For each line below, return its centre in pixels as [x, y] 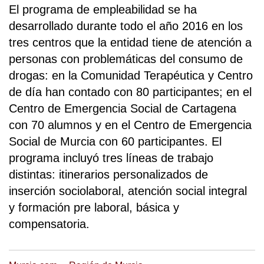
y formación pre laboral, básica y [94, 208]
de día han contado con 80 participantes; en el [130, 92]
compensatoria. [49, 224]
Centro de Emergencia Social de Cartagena [123, 109]
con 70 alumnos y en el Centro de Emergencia [130, 125]
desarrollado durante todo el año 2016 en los [126, 26]
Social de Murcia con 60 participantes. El [115, 142]
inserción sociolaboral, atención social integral [128, 191]
